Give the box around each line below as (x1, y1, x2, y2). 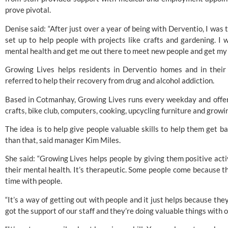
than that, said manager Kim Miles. (5, 135, 122, 145)
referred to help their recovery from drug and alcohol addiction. (5, 76, 216, 85)
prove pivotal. (5, 5, 51, 15)
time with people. (5, 176, 64, 186)
